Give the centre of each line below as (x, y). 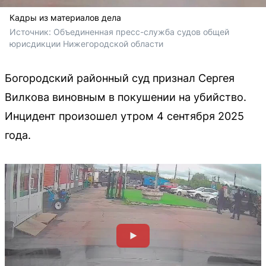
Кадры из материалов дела (65, 17)
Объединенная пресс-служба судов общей (141, 31)
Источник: (31, 31)
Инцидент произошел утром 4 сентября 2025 (124, 116)
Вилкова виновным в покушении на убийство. (126, 97)
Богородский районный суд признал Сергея (120, 78)
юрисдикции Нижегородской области (86, 43)
